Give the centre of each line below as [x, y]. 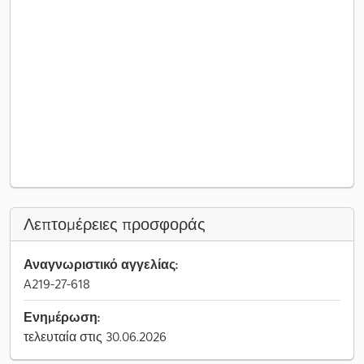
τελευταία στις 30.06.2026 [95, 336]
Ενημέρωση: [62, 317]
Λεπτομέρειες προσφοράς [115, 224]
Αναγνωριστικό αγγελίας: [101, 264]
